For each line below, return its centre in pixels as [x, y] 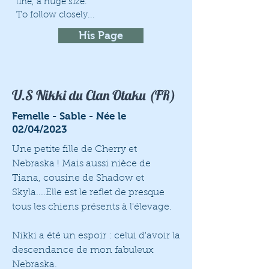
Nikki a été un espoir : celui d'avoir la [96, 236]
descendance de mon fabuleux [83, 250]
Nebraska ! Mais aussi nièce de [81, 164]
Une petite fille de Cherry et [74, 150]
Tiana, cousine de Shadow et [78, 178]
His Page [101, 35]
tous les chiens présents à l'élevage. [92, 207]
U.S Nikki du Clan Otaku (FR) [94, 95]
